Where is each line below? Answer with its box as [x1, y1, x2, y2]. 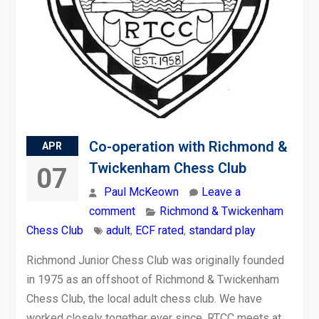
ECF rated [135, 223, 184, 237]
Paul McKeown [103, 184, 179, 199]
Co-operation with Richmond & [88, 137, 288, 155]
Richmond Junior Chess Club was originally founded [26, 253, 284, 267]
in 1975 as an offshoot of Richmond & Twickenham [26, 272, 279, 286]
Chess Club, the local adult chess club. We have [26, 291, 262, 305]
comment [88, 204, 135, 218]
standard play [188, 223, 256, 237]
